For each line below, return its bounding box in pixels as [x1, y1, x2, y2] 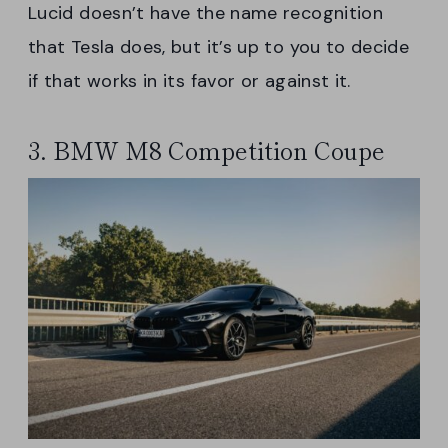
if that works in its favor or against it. [28, 68, 351, 93]
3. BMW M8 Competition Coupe [28, 131, 385, 167]
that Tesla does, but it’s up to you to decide [28, 34, 410, 59]
